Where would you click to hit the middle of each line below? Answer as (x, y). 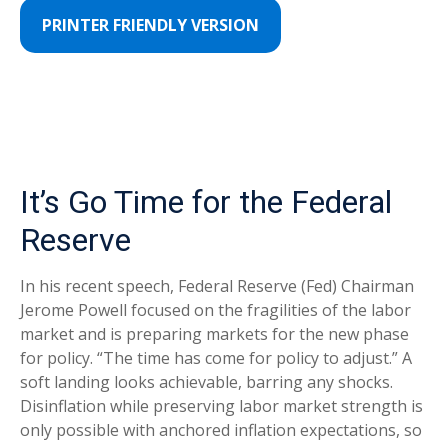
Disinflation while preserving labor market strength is (221, 406)
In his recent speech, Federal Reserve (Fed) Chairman (217, 286)
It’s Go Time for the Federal (206, 202)
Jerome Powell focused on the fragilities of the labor (215, 310)
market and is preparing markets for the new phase (214, 334)
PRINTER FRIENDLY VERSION (150, 25)
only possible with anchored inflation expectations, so (221, 430)
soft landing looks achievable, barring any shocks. (206, 382)
